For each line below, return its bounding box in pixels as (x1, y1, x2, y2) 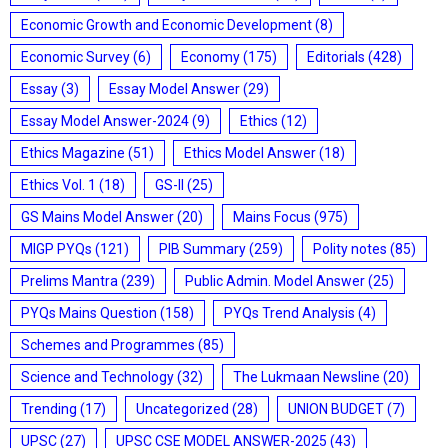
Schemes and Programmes (21, 337, 195, 353)
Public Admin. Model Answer (185, 273, 365, 289)
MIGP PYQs (21, 241, 92, 257)
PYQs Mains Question (21, 305, 157, 321)
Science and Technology (21, 369, 174, 385)
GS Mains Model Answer (21, 209, 174, 225)
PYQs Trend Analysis (224, 305, 355, 321)
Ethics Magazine (21, 145, 125, 161)
